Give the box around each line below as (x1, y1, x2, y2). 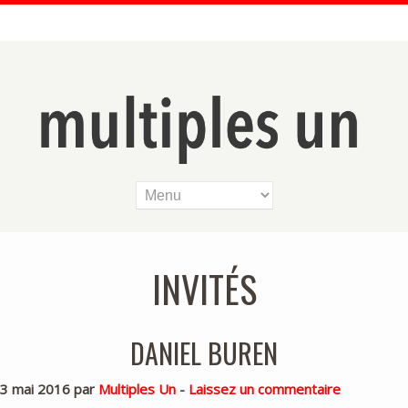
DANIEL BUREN (130, 331, 278, 373)
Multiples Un (98, 379, 176, 398)
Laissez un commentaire (189, 379, 341, 398)
